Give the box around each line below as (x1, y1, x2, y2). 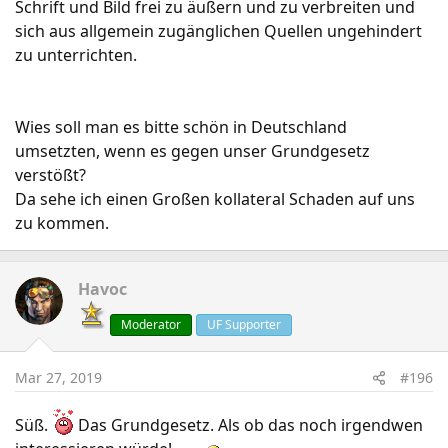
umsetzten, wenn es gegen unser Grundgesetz (15, 140, 370, 162)
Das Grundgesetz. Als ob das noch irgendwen (74, 414, 423, 436)
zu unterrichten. (15, 44, 137, 66)
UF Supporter (207, 316, 281, 333)
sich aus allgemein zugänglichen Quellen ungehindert (15, 20, 422, 42)
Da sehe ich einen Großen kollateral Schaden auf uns (15, 188, 415, 210)
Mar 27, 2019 (15, 368, 102, 387)
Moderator (121, 316, 181, 333)
